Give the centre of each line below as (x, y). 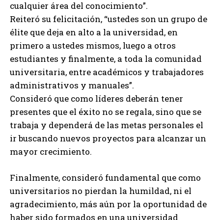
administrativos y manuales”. (72, 85)
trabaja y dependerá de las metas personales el (107, 125)
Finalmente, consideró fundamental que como (105, 178)
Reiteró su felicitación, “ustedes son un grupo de (109, 19)
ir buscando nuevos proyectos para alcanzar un (108, 138)
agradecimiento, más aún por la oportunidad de (108, 204)
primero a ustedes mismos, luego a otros (93, 46)
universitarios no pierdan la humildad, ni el (101, 191)
